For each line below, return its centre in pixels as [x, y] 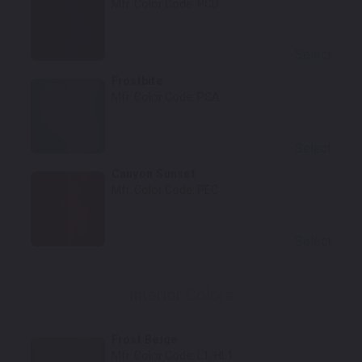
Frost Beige [145, 339]
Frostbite [137, 81]
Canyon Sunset [153, 174]
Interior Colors [181, 295]
